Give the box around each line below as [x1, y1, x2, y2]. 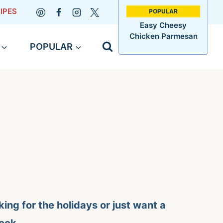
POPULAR [29, 41, 73, 52]
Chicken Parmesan [129, 31, 198, 41]
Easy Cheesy [140, 20, 187, 30]
